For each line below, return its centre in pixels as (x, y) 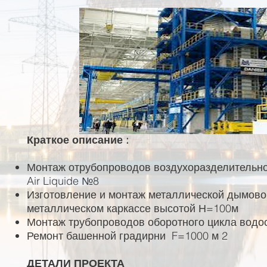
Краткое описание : (78, 140)
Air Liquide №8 (63, 181)
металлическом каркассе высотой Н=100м (133, 208)
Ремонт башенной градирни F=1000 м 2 (127, 236)
